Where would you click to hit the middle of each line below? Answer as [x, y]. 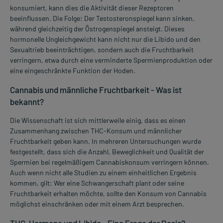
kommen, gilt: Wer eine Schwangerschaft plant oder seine [97, 183]
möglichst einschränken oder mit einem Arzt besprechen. [97, 204]
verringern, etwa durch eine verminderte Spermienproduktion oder [111, 60]
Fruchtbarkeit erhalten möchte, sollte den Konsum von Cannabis [108, 193]
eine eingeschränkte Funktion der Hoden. [73, 70]
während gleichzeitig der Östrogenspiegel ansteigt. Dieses [97, 28]
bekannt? [27, 101]
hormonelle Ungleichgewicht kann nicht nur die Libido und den [105, 39]
